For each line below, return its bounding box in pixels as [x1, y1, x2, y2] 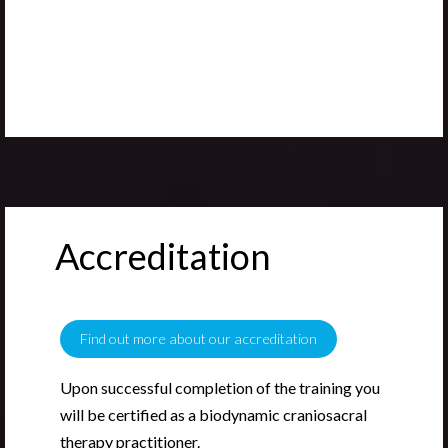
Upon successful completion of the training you [60, 378, 380, 398]
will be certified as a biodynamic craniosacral [60, 405, 367, 425]
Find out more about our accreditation [80, 330, 317, 348]
